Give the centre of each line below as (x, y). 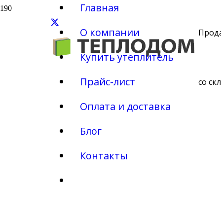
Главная (99, 8)
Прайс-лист (108, 82)
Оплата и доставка (125, 106)
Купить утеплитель (127, 57)
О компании (110, 32)
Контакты (104, 156)
